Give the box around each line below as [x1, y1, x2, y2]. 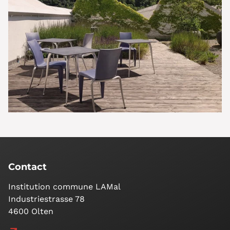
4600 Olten [8, 206, 53, 217]
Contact [8, 161, 47, 173]
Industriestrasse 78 [8, 194, 85, 204]
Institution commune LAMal [8, 182, 121, 192]
